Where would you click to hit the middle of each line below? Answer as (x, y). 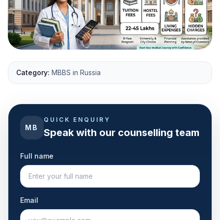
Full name (37, 156)
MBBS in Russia (76, 72)
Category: (33, 72)
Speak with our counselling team (122, 132)
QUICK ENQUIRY (77, 119)
